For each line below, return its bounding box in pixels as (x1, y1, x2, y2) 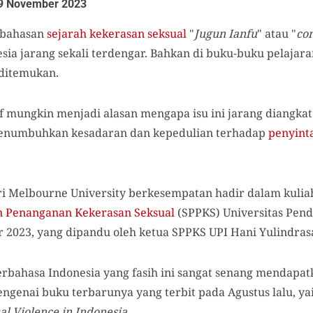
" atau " (257, 26, 296, 42)
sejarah (47, 26, 87, 42)
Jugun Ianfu (194, 26, 257, 42)
